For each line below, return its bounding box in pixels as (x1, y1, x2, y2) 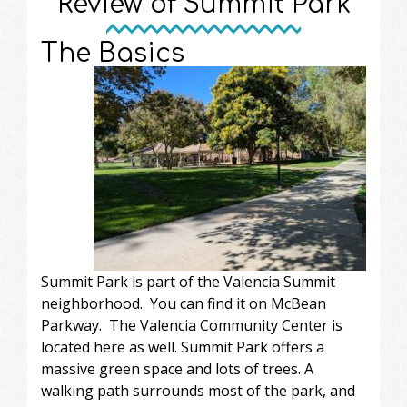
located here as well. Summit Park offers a (41, 336, 324, 357)
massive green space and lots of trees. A (41, 358, 313, 379)
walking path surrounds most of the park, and (41, 380, 355, 401)
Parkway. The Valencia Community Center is (41, 314, 342, 335)
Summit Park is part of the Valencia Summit (41, 271, 335, 292)
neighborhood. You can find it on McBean (41, 293, 326, 313)
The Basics (41, 38, 184, 68)
